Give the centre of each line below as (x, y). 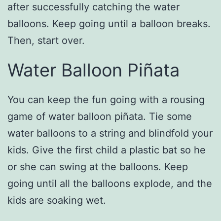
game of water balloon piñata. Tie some (100, 116)
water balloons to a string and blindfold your (110, 133)
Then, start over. (46, 40)
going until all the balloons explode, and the (110, 183)
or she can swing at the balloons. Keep (98, 166)
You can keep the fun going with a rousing (106, 99)
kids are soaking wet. (57, 200)
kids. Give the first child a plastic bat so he (107, 150)
